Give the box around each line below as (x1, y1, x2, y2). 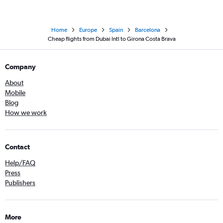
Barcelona (134, 26, 160, 34)
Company (5, 63, 36, 71)
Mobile (5, 89, 25, 97)
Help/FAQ (5, 159, 35, 167)
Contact (5, 143, 30, 151)
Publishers (5, 179, 35, 187)
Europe (79, 26, 97, 34)
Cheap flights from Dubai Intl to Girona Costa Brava (47, 35, 176, 43)
